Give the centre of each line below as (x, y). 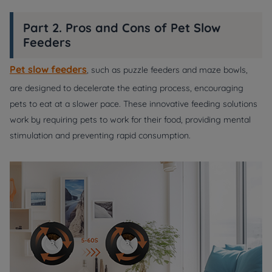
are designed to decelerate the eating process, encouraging (127, 88)
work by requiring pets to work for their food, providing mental (130, 120)
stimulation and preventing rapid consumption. (100, 135)
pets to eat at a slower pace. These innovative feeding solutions (134, 104)
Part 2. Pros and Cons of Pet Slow (122, 28)
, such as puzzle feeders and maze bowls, (167, 70)
